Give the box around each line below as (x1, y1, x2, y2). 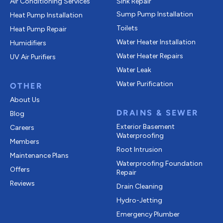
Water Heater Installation (116, 37, 196, 46)
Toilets (116, 23, 138, 32)
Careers (10, 123, 34, 132)
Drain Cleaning (116, 182, 163, 191)
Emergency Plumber (116, 210, 180, 219)
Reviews (10, 179, 35, 188)
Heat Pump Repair (10, 24, 67, 33)
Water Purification (116, 79, 173, 88)
